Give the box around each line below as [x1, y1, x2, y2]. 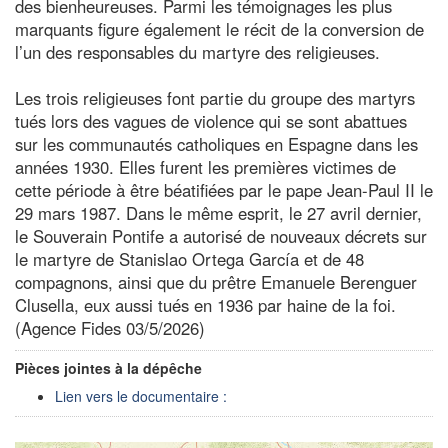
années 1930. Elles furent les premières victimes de [15, 154, 396, 179]
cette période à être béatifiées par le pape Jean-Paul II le [15, 177, 433, 202]
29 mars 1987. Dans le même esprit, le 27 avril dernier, [15, 200, 422, 225]
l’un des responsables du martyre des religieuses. [15, 39, 380, 64]
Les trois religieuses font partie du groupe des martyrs [15, 85, 415, 110]
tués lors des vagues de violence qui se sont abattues [15, 108, 407, 133]
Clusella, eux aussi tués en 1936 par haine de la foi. [15, 292, 396, 317]
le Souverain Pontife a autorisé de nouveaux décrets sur [15, 223, 427, 248]
